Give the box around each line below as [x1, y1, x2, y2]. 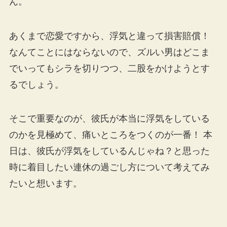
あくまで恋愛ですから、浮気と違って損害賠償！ [9, 30, 210, 41]
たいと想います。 [9, 178, 82, 189]
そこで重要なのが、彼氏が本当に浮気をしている [9, 113, 210, 124]
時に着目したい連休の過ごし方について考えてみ [9, 162, 210, 173]
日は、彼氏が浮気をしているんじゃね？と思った [9, 146, 210, 157]
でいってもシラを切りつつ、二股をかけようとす [9, 63, 210, 73]
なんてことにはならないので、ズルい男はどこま [9, 47, 210, 57]
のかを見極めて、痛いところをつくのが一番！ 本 [9, 130, 212, 140]
